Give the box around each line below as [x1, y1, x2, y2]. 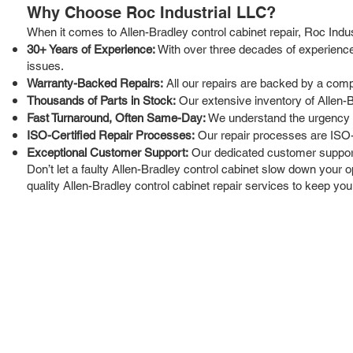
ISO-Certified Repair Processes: [27, 128, 195, 142]
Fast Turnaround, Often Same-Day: [27, 110, 206, 124]
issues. [27, 58, 64, 72]
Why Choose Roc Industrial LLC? [27, 2, 276, 22]
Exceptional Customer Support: [27, 145, 188, 159]
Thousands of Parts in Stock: [27, 93, 176, 107]
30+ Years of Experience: [27, 42, 155, 56]
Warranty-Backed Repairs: [27, 76, 163, 90]
